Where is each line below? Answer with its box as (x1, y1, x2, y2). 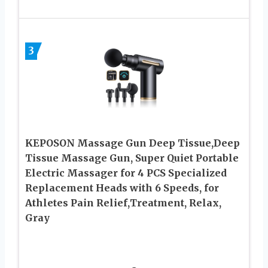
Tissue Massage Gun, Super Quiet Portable (25, 151, 239, 164)
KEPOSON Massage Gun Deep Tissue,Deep (25, 136, 240, 149)
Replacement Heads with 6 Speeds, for (25, 181, 219, 194)
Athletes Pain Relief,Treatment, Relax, (25, 196, 221, 209)
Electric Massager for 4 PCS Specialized (25, 166, 227, 179)
